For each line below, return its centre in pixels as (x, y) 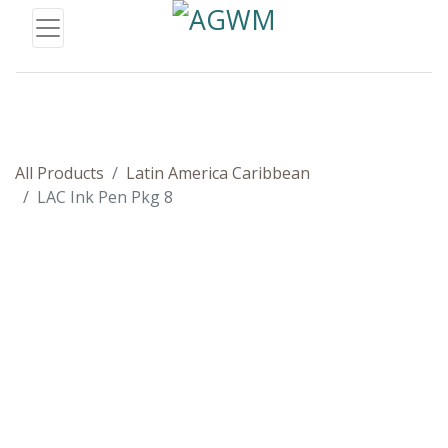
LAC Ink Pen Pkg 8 (105, 197)
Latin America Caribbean (218, 173)
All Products (59, 173)
